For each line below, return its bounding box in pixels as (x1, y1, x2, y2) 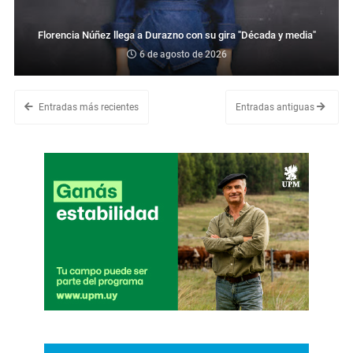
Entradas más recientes (36, 101, 139, 113)
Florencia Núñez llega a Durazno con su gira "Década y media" (37, 28, 316, 41)
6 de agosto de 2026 (139, 48, 227, 60)
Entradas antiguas (236, 101, 317, 113)
